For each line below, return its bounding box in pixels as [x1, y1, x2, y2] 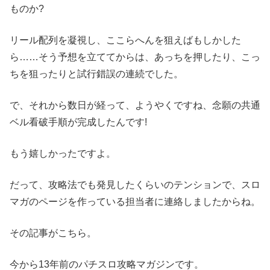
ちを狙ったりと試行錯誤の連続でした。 [10, 68, 183, 79]
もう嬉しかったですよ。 [10, 148, 116, 159]
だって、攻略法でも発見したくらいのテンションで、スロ [10, 179, 260, 190]
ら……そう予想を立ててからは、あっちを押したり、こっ [10, 51, 260, 62]
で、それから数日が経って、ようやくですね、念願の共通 [10, 99, 260, 110]
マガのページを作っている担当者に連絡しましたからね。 [10, 196, 260, 207]
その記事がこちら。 [10, 227, 96, 238]
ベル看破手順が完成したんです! [10, 116, 147, 127]
